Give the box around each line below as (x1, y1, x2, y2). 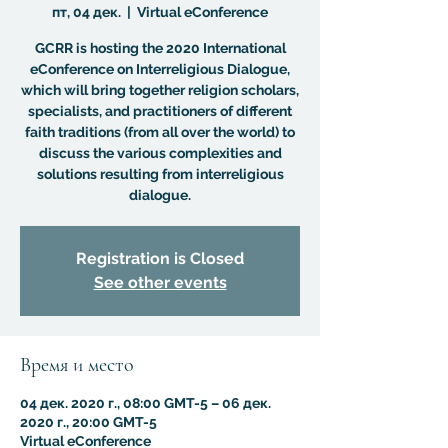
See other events (93, 273, 227, 292)
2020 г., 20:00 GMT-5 (20, 414, 157, 430)
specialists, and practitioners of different (28, 103, 292, 119)
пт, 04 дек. (52, 4, 121, 20)
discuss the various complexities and (38, 145, 282, 161)
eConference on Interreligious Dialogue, (30, 61, 290, 77)
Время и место (20, 353, 134, 377)
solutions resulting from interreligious (36, 166, 284, 182)
